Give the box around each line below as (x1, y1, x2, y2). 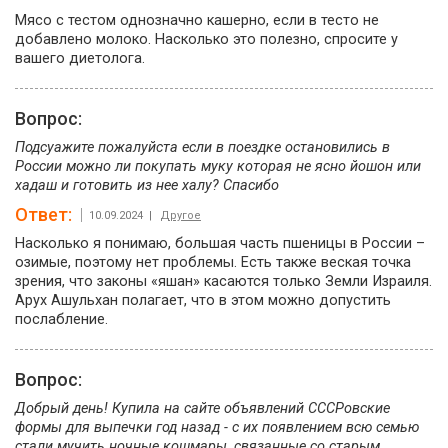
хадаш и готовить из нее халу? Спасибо (15, 177, 279, 194)
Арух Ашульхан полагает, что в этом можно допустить (15, 292, 391, 309)
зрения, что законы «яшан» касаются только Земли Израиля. (15, 273, 432, 290)
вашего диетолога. (15, 50, 145, 67)
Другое (160, 208, 201, 222)
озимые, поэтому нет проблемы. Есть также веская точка (15, 254, 411, 271)
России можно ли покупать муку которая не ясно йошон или (15, 158, 421, 175)
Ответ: (15, 204, 76, 225)
